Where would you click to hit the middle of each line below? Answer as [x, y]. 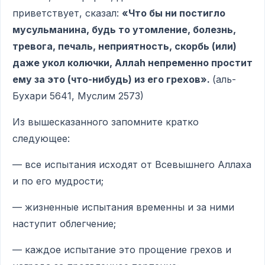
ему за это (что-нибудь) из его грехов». [111, 79]
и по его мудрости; [58, 181]
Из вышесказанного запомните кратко [106, 122]
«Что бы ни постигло [174, 13]
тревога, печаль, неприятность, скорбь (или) [125, 46]
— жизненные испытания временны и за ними [123, 207]
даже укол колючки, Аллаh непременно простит [132, 63]
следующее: [41, 138]
